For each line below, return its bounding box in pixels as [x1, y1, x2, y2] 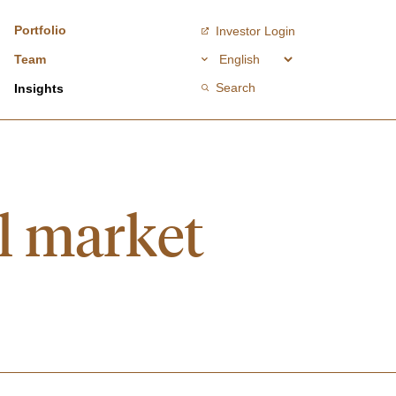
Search [216, 80, 255, 95]
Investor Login [216, 23, 295, 38]
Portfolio [14, 23, 66, 37]
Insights [14, 81, 64, 95]
